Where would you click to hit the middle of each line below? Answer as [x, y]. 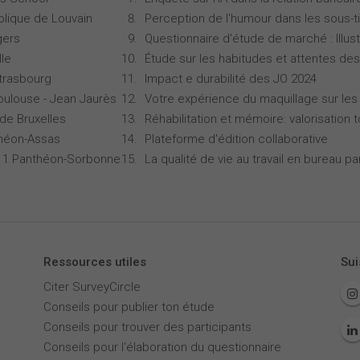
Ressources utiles [94, 262]
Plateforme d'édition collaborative [236, 139]
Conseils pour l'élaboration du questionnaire [162, 347]
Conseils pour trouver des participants [147, 327]
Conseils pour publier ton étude [129, 307]
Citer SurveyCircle [92, 287]
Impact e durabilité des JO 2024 [231, 79]
